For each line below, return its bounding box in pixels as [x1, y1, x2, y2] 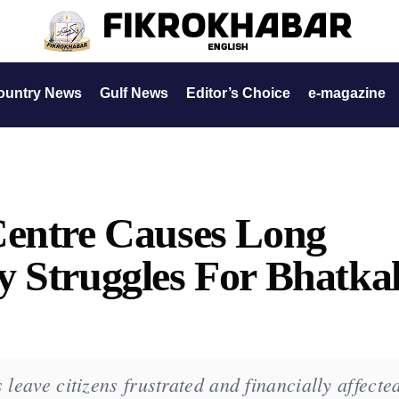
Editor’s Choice [186, 85, 290, 101]
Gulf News [100, 85, 168, 101]
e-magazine [308, 85, 386, 101]
